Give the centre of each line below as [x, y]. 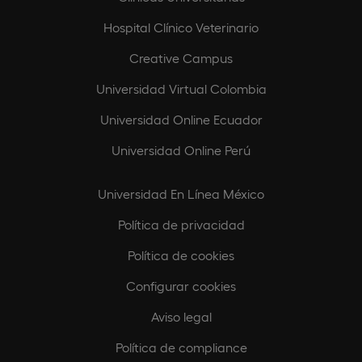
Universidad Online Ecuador [181, 119]
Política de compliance [181, 347]
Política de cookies [181, 255]
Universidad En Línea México [181, 193]
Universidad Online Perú [181, 149]
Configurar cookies [181, 285]
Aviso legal [181, 316]
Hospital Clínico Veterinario [181, 27]
